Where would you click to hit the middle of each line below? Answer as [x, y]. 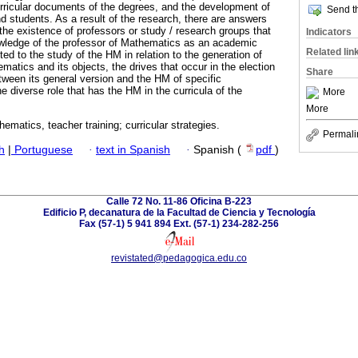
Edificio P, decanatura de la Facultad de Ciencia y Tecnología [179, 212]
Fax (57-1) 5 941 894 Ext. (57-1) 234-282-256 [179, 223]
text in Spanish [133, 149]
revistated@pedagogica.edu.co [179, 258]
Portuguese [42, 149]
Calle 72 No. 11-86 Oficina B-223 [179, 201]
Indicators [329, 32]
